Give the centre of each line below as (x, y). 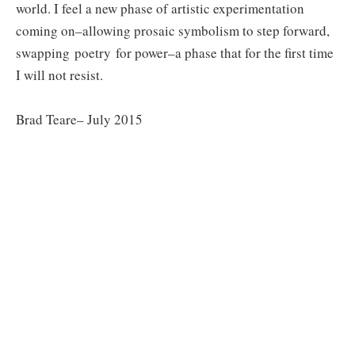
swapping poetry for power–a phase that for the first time (175, 53)
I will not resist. (59, 75)
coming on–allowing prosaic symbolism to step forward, (173, 31)
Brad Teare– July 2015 (79, 120)
